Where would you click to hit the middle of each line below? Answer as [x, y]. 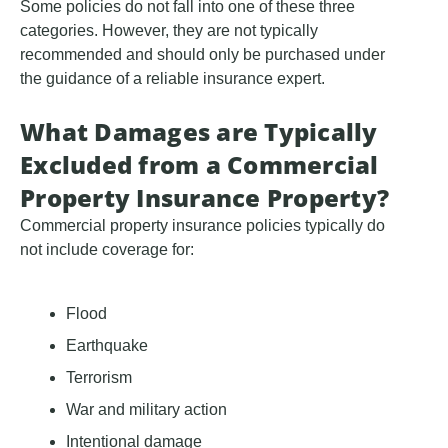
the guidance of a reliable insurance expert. [172, 79]
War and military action [146, 410]
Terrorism [99, 378]
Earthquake [107, 346]
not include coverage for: [107, 250]
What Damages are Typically [199, 132]
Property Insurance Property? [204, 198]
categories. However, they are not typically [169, 31]
